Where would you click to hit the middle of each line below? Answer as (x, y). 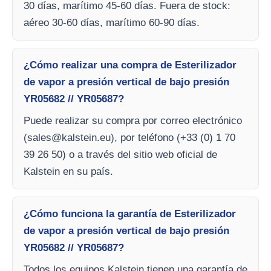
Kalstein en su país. (68, 171)
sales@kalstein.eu (69, 138)
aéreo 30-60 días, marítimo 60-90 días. (112, 23)
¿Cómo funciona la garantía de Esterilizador (130, 214)
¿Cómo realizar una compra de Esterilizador (130, 65)
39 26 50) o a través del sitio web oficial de (120, 155)
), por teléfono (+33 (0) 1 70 (173, 138)
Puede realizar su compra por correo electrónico (133, 121)
